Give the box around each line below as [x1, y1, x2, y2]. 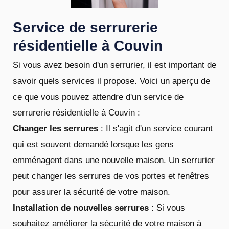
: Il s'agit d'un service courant [98, 123, 213, 133]
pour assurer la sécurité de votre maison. [13, 187, 170, 197]
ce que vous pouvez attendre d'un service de [13, 91, 184, 102]
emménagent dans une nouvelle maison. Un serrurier [13, 155, 215, 165]
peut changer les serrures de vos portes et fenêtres [13, 171, 209, 181]
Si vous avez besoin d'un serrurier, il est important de [13, 60, 216, 70]
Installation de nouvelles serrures [13, 202, 149, 213]
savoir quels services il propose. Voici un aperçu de [13, 76, 210, 86]
